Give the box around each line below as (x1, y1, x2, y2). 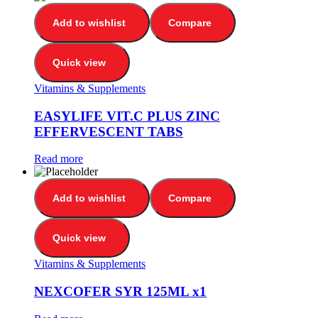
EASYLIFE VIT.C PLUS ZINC (34, 108, 220, 124)
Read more (34, 153, 83, 165)
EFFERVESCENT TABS (34, 124, 183, 139)
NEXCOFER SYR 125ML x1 (34, 284, 207, 299)
